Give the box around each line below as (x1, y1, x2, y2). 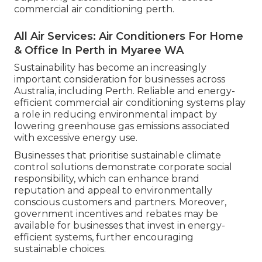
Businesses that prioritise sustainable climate (14, 149, 221, 161)
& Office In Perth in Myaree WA (14, 43, 184, 57)
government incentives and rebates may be (14, 208, 218, 219)
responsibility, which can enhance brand (14, 173, 199, 184)
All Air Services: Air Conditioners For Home (14, 29, 243, 43)
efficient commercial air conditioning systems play (14, 96, 246, 108)
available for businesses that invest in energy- (14, 219, 225, 231)
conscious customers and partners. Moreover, (14, 196, 226, 208)
